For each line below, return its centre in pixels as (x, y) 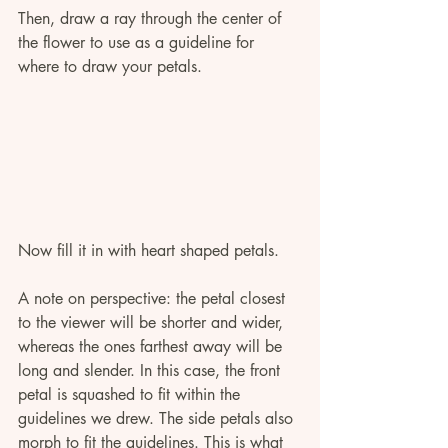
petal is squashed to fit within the (131, 394)
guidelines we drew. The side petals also (158, 418)
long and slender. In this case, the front (151, 370)
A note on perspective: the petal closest (154, 298)
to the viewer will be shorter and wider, (153, 322)
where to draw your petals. (110, 67)
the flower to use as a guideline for (138, 43)
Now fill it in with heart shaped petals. (151, 250)
